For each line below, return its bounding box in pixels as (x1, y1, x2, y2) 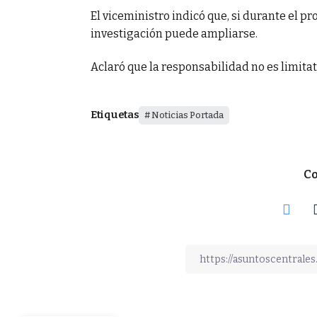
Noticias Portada (151, 109, 224, 120)
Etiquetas (91, 108, 139, 121)
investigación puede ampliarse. (91, 26, 258, 40)
